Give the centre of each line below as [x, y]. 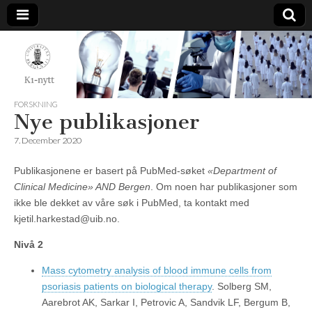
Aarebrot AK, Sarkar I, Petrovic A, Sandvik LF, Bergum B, [166, 303]
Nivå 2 [29, 245]
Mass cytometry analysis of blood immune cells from [157, 271]
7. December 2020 [48, 141]
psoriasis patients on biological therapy [127, 287]
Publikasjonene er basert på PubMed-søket [111, 171]
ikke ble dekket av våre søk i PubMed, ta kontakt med [132, 203]
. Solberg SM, [242, 287]
